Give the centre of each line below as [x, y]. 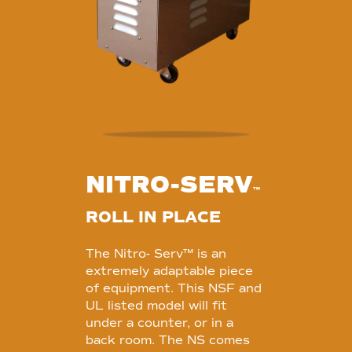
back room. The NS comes [168, 341]
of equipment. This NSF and [174, 289]
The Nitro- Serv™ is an [156, 254]
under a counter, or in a [159, 323]
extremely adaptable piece [169, 271]
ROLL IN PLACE [153, 218]
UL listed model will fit [156, 306]
